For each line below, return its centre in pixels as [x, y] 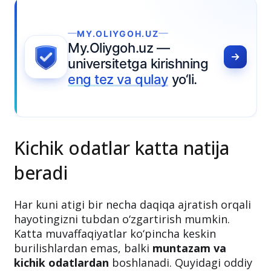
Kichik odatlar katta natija [122, 189]
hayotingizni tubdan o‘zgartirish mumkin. [122, 260]
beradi [41, 214]
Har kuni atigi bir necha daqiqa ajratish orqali [132, 246]
